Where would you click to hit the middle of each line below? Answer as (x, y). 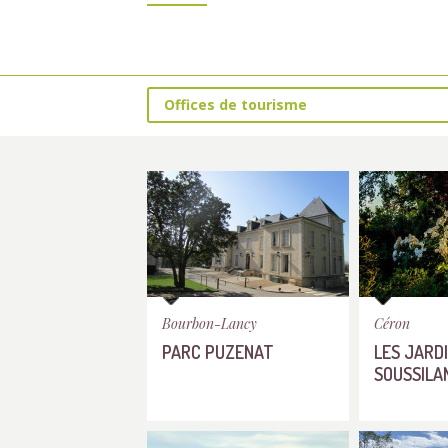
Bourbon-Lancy (209, 323)
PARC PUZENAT (218, 351)
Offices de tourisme (235, 104)
